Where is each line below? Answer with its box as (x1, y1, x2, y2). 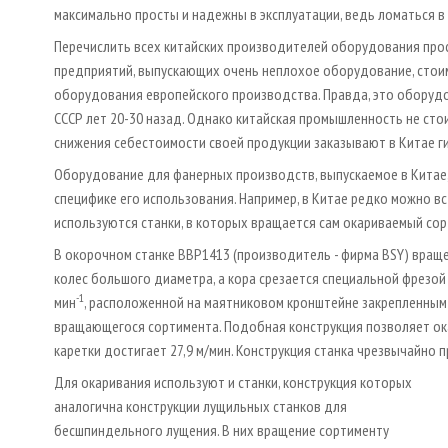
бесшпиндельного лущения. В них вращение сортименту (54, 419, 389, 440)
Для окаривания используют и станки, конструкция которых (54, 371, 412, 392)
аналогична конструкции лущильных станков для (54, 395, 347, 416)
